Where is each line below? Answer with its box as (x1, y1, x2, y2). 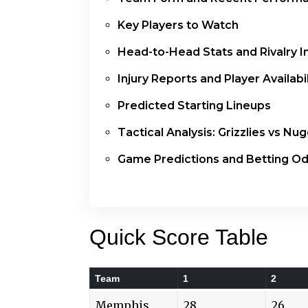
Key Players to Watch (118, 18, 239, 32)
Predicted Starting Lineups (118, 98, 271, 112)
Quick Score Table (89, 224, 268, 250)
